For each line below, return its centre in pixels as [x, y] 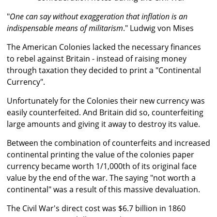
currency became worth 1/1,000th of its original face [102, 166]
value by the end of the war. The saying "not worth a [101, 178]
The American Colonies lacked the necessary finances [104, 47]
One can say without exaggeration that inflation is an [99, 17]
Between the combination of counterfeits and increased [108, 143]
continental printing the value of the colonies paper [101, 155]
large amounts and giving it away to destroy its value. [103, 124]
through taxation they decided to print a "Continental [104, 70]
